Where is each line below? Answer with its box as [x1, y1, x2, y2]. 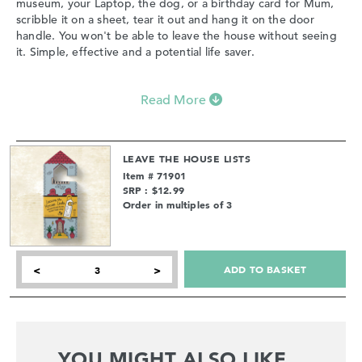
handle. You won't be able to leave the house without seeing [16, 28, 337, 44]
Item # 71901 [122, 169, 187, 183]
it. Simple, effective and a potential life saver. [16, 44, 255, 60]
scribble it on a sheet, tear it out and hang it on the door [16, 12, 314, 27]
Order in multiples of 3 [122, 198, 233, 212]
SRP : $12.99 [122, 183, 185, 197]
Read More [140, 92, 206, 109]
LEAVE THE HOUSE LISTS [122, 152, 251, 166]
